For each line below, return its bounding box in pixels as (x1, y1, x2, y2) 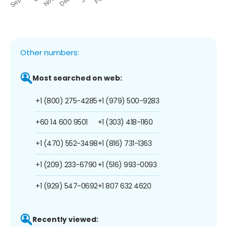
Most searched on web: (32, 72, 122, 83)
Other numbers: (20, 47, 79, 58)
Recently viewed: (32, 214, 98, 224)
